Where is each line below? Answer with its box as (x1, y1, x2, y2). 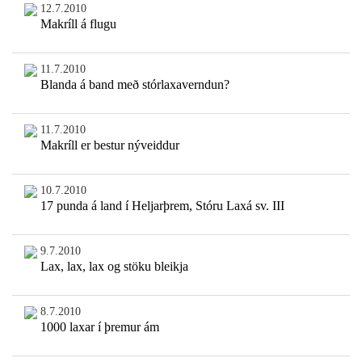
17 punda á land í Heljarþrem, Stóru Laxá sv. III (40, 199, 284, 213)
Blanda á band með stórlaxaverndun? (40, 78, 229, 92)
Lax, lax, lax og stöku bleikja (40, 259, 188, 274)
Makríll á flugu (40, 17, 116, 32)
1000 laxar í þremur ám (40, 320, 159, 335)
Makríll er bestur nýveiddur (40, 138, 179, 153)
